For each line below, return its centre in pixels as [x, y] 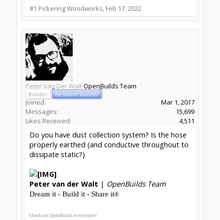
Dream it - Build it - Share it [72, 194]
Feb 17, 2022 [123, 8]
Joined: [35, 102]
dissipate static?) [57, 154]
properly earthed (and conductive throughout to [109, 144]
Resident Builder [77, 94]
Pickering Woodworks [70, 8]
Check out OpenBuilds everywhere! [63, 216]
